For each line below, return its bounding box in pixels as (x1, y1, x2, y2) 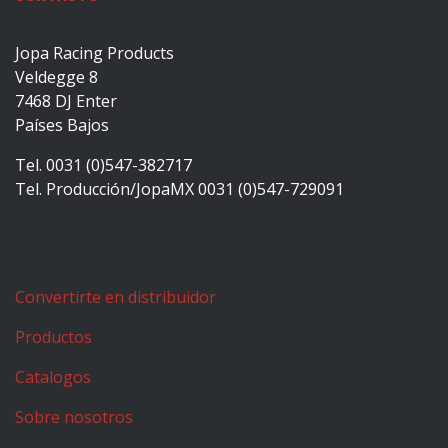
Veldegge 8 (15, 66, 98, 89)
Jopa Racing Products (15, 42, 174, 65)
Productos (15, 326, 92, 349)
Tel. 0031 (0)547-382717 (15, 154, 192, 177)
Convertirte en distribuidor (15, 286, 216, 309)
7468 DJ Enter (15, 90, 117, 113)
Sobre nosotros (15, 406, 133, 429)
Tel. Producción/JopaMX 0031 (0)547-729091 (15, 178, 344, 201)
